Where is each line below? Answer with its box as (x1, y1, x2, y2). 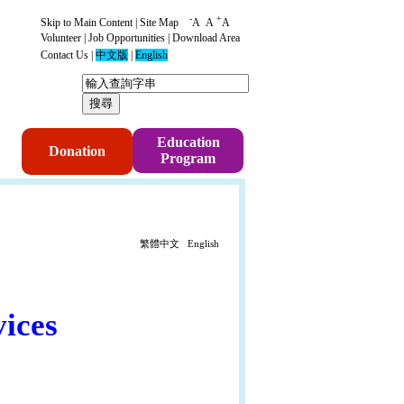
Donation (49, 143, 106, 160)
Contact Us (41, 48, 88, 61)
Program (161, 151, 216, 167)
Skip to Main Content (41, 15, 133, 29)
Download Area (172, 32, 240, 45)
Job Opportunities (88, 32, 165, 45)
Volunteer (41, 32, 81, 45)
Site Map (140, 15, 179, 29)
